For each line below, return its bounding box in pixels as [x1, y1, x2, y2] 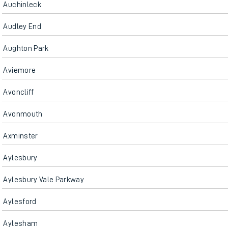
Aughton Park [3, 44, 49, 52]
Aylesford [3, 197, 37, 206]
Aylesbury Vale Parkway [3, 176, 84, 184]
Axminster [3, 132, 38, 140]
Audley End [3, 22, 41, 31]
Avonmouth [3, 110, 43, 118]
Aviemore [3, 66, 36, 74]
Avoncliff [3, 88, 34, 96]
